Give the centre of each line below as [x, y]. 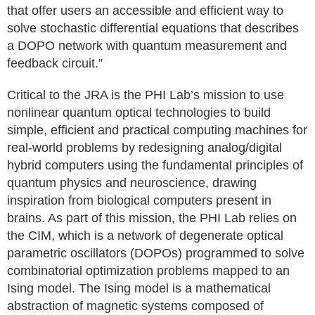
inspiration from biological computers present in [139, 200]
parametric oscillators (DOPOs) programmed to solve [156, 253]
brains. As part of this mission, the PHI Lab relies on [152, 218]
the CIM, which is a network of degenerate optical [145, 236]
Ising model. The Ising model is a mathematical [139, 288]
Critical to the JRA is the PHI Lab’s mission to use [146, 95]
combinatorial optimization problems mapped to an [148, 271]
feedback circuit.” [55, 63]
